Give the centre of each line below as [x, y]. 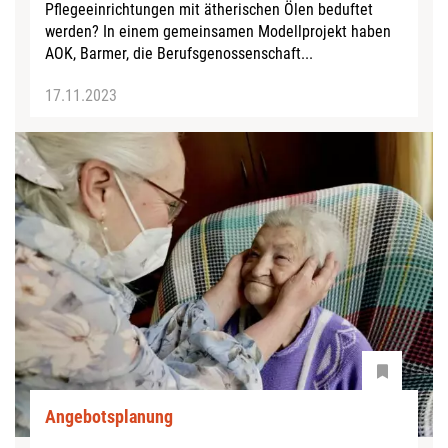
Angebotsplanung [109, 417]
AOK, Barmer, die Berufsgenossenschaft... [179, 54]
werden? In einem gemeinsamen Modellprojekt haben [218, 32]
